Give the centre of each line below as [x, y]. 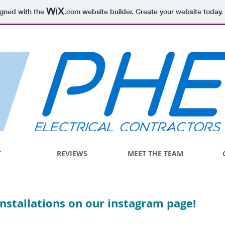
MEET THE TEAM [155, 153]
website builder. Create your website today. [151, 12]
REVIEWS [72, 153]
